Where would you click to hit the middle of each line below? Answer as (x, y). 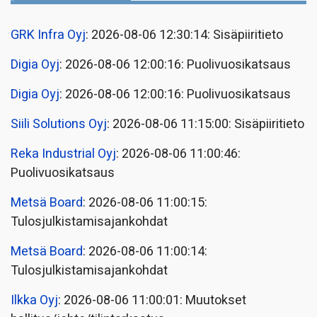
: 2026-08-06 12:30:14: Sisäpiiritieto (184, 35)
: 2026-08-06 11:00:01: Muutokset (152, 301)
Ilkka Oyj (34, 301)
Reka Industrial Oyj (63, 154)
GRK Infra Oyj (48, 35)
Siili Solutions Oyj (59, 125)
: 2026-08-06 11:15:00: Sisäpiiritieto (206, 125)
